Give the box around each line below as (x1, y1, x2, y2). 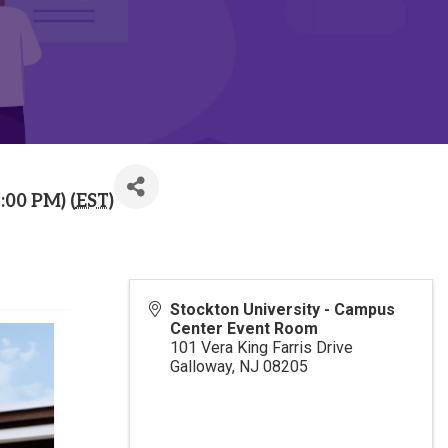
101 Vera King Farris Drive (170, 338, 354, 357)
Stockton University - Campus (170, 300, 396, 319)
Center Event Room (170, 319, 319, 338)
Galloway (170, 357, 233, 376)
